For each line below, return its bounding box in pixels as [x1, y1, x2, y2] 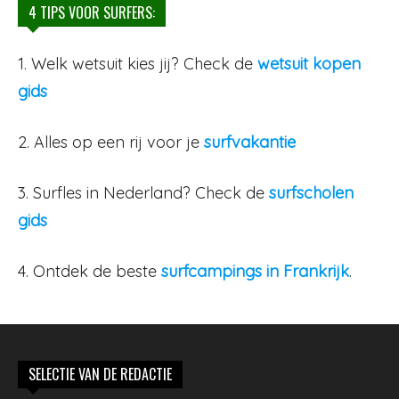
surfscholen [269, 182, 354, 203]
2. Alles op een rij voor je [18, 131, 204, 152]
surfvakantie [204, 131, 296, 152]
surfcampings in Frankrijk [161, 260, 349, 281]
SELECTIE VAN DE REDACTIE [28, 362, 172, 385]
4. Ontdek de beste [18, 260, 161, 281]
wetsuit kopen [257, 53, 361, 74]
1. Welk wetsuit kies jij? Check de [18, 53, 257, 74]
